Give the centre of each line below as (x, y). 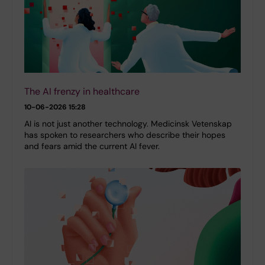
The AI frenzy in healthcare (82, 92)
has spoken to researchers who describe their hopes (125, 135)
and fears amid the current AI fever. (92, 146)
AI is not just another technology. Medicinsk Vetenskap (128, 124)
